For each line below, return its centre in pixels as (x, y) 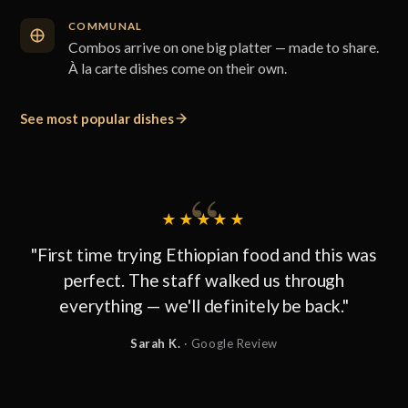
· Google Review (229, 343)
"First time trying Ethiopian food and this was (204, 255)
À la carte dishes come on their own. (177, 68)
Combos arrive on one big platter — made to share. (223, 47)
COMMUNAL (105, 25)
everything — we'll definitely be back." (204, 306)
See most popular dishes (97, 118)
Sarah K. (156, 343)
